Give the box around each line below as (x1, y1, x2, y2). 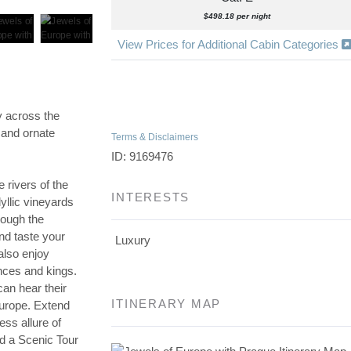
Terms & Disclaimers (111, 132, 199, 143)
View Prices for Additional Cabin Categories (118, 38, 342, 51)
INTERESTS (111, 190, 190, 204)
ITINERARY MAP (111, 297, 222, 310)
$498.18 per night (203, 12, 270, 20)
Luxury (115, 233, 151, 247)
